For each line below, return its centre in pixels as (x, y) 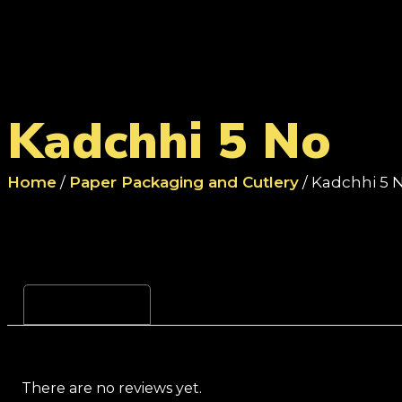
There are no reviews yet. (112, 388)
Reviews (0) (87, 304)
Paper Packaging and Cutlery (184, 182)
